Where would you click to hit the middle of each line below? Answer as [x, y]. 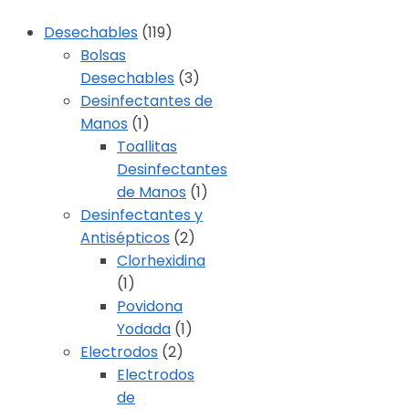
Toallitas [147, 147]
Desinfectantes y [142, 215]
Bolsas [103, 56]
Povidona [150, 307]
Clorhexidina [161, 261]
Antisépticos [125, 238]
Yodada [144, 330]
